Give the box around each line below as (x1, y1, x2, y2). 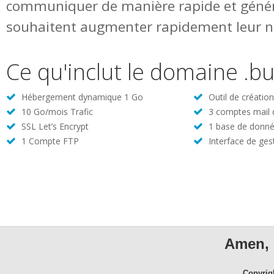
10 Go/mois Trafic (19, 106, 93, 117)
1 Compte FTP (19, 135, 79, 147)
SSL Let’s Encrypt (19, 120, 89, 132)
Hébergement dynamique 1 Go (19, 91, 143, 103)
